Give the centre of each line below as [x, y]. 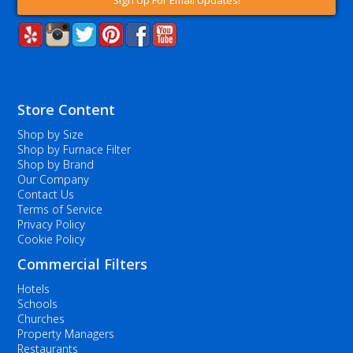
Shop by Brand [56, 164]
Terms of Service [60, 209]
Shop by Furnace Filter [74, 149]
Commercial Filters [83, 264]
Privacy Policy [52, 224]
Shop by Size [51, 134]
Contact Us [46, 194]
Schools [38, 304]
